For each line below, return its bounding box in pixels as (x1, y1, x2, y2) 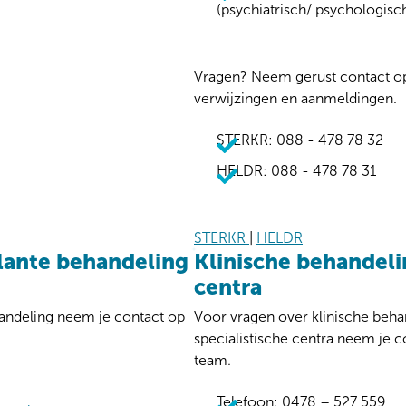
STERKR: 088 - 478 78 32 (217, 130, 383, 149)
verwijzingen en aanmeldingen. (194, 89, 397, 107)
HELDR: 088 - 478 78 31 (217, 161, 376, 179)
